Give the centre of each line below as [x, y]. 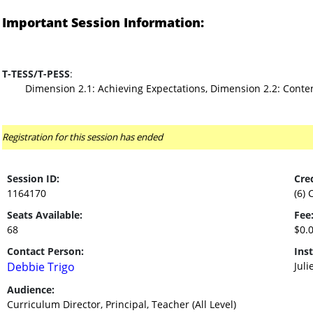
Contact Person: [45, 251]
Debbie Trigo [41, 267]
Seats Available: [44, 215]
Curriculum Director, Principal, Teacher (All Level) [121, 304]
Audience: [30, 290]
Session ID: [33, 179]
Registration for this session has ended [82, 137]
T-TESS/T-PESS [36, 74]
